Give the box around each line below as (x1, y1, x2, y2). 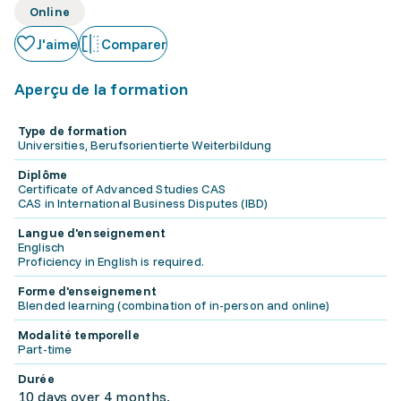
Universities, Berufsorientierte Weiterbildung (18, 137, 272, 153)
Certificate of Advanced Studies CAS (18, 181, 226, 197)
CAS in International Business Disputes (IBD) (18, 195, 269, 211)
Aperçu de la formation (14, 79, 188, 99)
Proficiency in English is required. (18, 253, 204, 269)
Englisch (18, 239, 65, 255)
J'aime (37, 35, 78, 53)
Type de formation (18, 123, 128, 139)
